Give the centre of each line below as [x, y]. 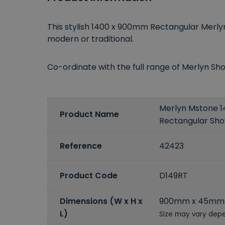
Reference [81, 146]
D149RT [174, 176]
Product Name [89, 115]
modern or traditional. [90, 39]
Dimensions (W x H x [101, 201]
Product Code [89, 176]
